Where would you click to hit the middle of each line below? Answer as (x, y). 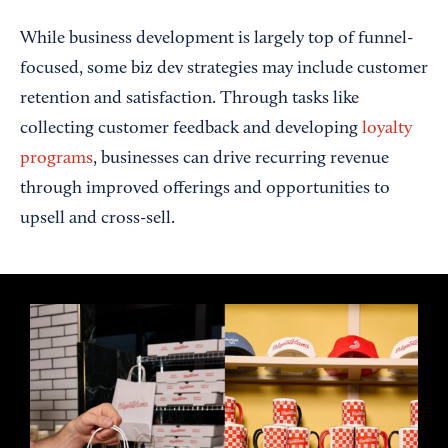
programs (56, 159)
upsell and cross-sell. (97, 219)
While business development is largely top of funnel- (216, 39)
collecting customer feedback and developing (191, 129)
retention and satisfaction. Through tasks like (189, 99)
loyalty (387, 129)
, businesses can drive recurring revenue (241, 159)
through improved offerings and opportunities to (205, 189)
